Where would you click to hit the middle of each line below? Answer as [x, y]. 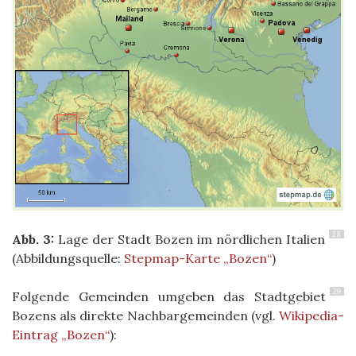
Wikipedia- [311, 316]
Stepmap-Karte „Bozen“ [198, 259]
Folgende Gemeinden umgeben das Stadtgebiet [169, 297]
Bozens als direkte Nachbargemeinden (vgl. [145, 316]
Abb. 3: [33, 240]
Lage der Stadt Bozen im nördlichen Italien [190, 240]
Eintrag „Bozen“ [61, 335]
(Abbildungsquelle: [68, 259]
